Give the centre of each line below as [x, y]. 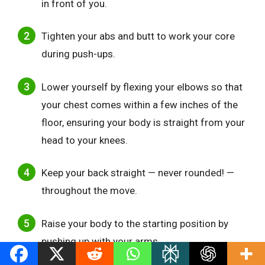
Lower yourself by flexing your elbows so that [142, 87]
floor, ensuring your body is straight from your [143, 122]
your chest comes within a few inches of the [140, 104]
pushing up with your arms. [101, 241]
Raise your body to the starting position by [135, 223]
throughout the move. [89, 191]
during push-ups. [78, 54]
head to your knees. [85, 140]
